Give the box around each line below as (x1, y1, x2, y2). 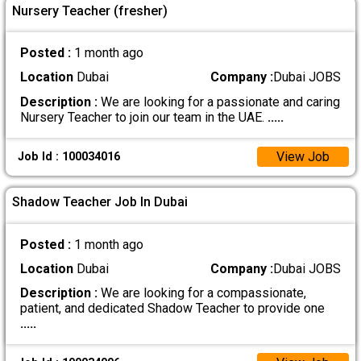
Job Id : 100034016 (17, 150, 120, 164)
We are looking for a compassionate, (97, 285, 306, 301)
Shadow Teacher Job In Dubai (12, 194, 189, 210)
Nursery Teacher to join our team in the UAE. (19, 109, 268, 125)
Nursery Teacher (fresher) (12, 2, 168, 19)
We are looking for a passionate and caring (97, 93, 340, 110)
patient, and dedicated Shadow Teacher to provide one (19, 301, 325, 317)
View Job (276, 149, 330, 164)
